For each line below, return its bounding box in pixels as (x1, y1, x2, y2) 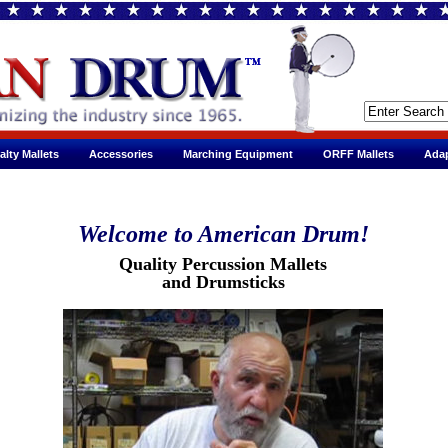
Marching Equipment (183, 148, 293, 160)
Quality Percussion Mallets (119, 254, 327, 274)
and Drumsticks (161, 272, 285, 292)
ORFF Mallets (323, 148, 394, 160)
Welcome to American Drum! (77, 221, 369, 247)
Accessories (89, 148, 153, 160)
